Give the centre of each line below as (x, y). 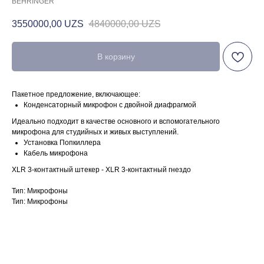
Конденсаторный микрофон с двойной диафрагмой (110, 105)
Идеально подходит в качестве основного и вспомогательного (116, 122)
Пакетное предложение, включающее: (76, 95)
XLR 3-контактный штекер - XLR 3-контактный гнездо (101, 170)
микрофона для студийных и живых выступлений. (95, 132)
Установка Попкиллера (62, 143)
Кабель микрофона (56, 154)
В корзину (116, 57)
